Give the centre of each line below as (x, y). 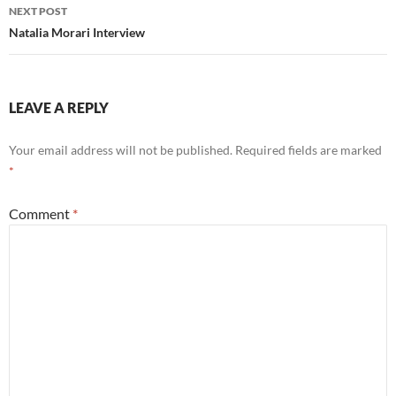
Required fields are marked (308, 150)
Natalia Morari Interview (77, 33)
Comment (41, 214)
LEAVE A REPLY (59, 108)
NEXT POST (38, 11)
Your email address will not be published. (121, 150)
